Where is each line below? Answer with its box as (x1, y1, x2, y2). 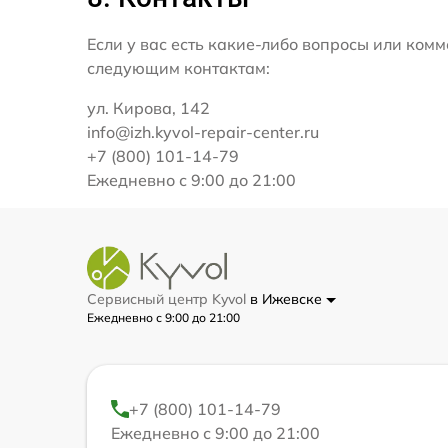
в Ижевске (250, 290, 326, 309)
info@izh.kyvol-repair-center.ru (87, 122, 319, 143)
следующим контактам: (87, 58, 270, 79)
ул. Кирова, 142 (87, 98, 210, 119)
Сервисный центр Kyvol (87, 290, 250, 309)
